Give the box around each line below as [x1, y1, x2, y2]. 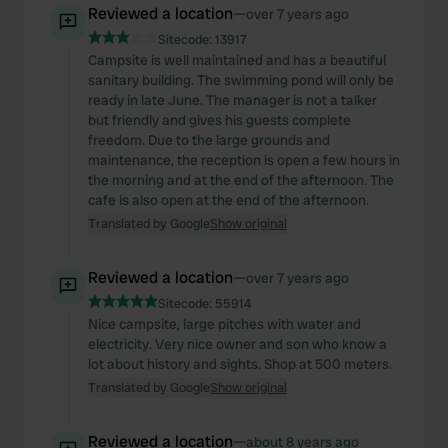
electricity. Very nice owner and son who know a [88, 335, 387, 353]
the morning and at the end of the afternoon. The [88, 171, 394, 189]
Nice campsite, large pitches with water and [88, 315, 361, 333]
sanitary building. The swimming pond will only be [88, 71, 394, 89]
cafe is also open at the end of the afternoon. [88, 191, 369, 209]
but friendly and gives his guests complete [88, 111, 351, 129]
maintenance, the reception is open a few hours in [88, 151, 400, 169]
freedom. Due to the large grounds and [88, 131, 330, 149]
